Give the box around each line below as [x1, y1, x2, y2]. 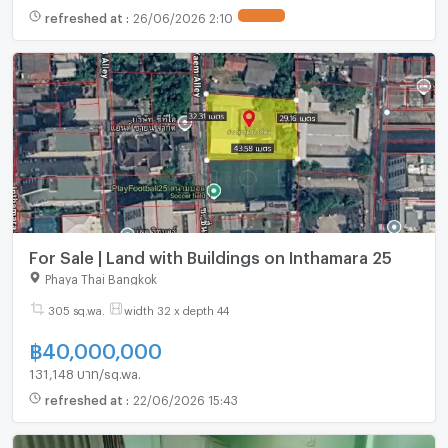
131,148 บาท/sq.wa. [28, 366, 141, 377]
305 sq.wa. [47, 304, 105, 314]
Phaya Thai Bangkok [44, 272, 157, 283]
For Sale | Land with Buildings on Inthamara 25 [28, 247, 392, 261]
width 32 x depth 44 [123, 304, 229, 314]
